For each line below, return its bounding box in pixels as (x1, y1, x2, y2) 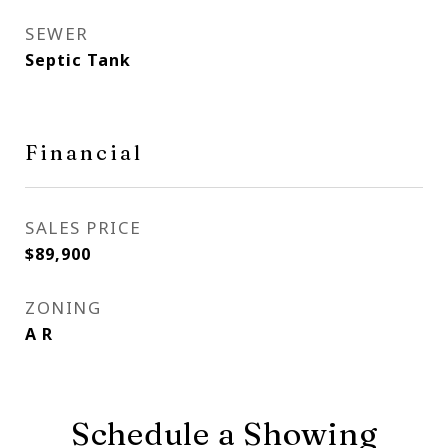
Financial (25, 139, 143, 165)
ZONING (25, 296, 101, 319)
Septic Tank (25, 49, 131, 71)
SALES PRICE (25, 216, 142, 239)
